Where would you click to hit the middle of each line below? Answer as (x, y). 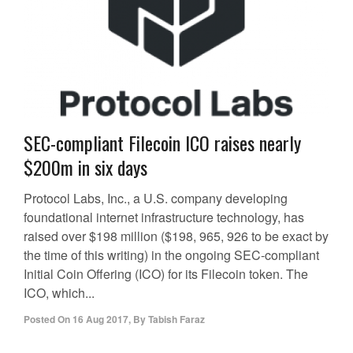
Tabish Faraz (176, 319)
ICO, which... (59, 292)
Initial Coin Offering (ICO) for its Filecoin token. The (166, 273)
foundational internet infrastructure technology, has (164, 217)
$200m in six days (85, 167)
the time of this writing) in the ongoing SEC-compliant (171, 255)
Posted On (47, 319)
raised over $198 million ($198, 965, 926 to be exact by (176, 236)
